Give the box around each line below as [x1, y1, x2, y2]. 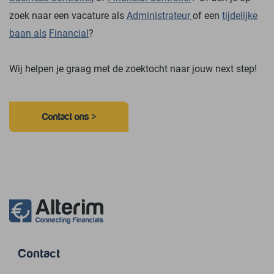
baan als [9, 26, 46, 40]
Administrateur [127, 9, 193, 22]
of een [193, 9, 222, 22]
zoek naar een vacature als [9, 9, 127, 22]
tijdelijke [222, 9, 257, 22]
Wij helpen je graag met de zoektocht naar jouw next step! [9, 62, 257, 75]
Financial [49, 26, 89, 40]
